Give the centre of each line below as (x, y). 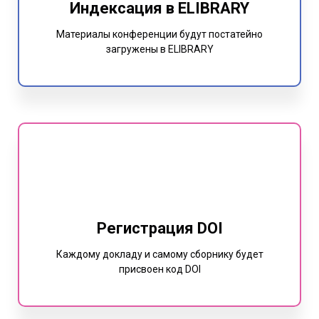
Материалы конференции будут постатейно (159, 35)
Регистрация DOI (159, 229)
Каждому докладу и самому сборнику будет (159, 255)
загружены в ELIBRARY (159, 49)
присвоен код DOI (159, 270)
